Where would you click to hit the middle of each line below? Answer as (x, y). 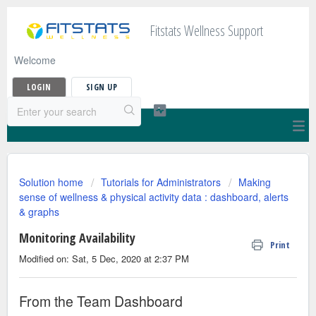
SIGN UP (101, 87)
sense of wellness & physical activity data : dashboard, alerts (154, 197)
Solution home (53, 182)
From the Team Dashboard (101, 302)
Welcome (35, 60)
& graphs (39, 212)
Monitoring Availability (77, 238)
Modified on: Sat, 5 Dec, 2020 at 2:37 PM (104, 259)
